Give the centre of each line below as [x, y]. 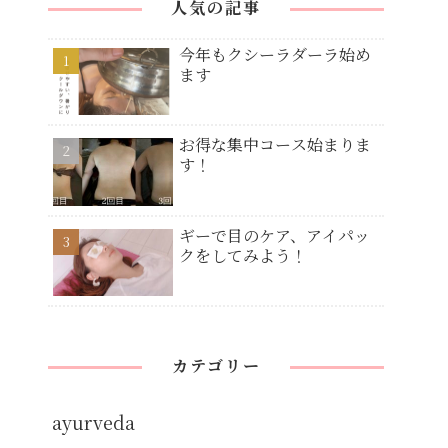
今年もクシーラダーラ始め [275, 54]
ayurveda [93, 422]
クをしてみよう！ [243, 255]
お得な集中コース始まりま [275, 145]
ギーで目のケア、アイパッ [274, 235]
